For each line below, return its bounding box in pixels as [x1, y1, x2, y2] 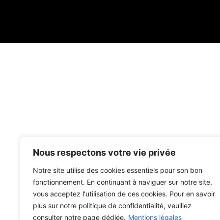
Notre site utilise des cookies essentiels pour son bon [33, 166, 202, 174]
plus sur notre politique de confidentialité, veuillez [33, 201, 192, 210]
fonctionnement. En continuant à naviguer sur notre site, [33, 178, 212, 186]
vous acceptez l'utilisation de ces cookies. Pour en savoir [33, 190, 215, 198]
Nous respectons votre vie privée [33, 147, 176, 158]
